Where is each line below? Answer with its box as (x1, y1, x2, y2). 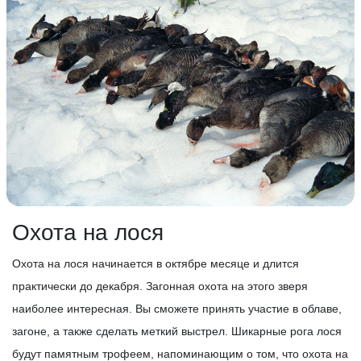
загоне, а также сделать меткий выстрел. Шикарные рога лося (12, 325, 342, 338)
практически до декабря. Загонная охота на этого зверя (12, 280, 308, 293)
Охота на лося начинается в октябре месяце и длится (12, 257, 299, 271)
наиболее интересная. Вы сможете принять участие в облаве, (12, 302, 342, 316)
